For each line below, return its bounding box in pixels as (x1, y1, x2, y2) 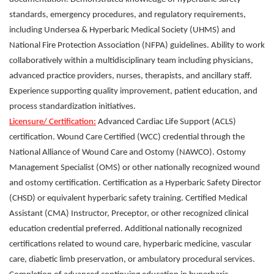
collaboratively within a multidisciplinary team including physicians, (9, 56, 253, 65)
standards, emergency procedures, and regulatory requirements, (9, 10, 246, 20)
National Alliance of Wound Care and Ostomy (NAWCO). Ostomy (9, 148, 246, 157)
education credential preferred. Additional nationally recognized (9, 224, 242, 234)
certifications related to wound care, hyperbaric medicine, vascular (9, 240, 251, 249)
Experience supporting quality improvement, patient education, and (9, 87, 257, 96)
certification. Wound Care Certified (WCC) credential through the (9, 133, 245, 142)
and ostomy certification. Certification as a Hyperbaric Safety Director (9, 179, 261, 188)
